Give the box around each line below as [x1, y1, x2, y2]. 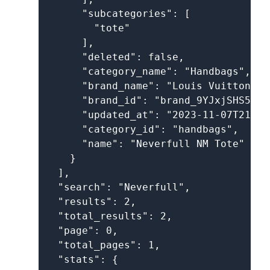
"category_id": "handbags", [46, 124, 239, 135]
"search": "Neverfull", [46, 181, 190, 193]
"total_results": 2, [46, 210, 172, 222]
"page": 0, [46, 225, 118, 236]
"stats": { [46, 254, 118, 265]
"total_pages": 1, [46, 239, 160, 251]
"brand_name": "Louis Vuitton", [46, 80, 263, 92]
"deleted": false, [46, 51, 184, 63]
